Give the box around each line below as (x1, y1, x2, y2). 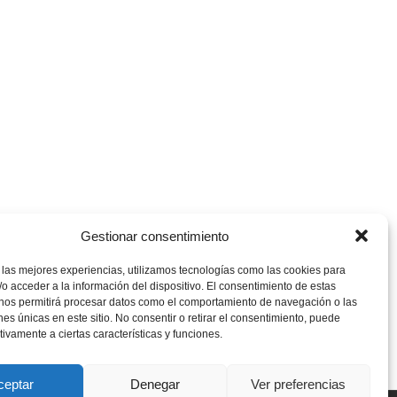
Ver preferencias (251, 376, 346, 392)
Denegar (129, 376, 180, 392)
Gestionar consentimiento (81, 228, 230, 244)
